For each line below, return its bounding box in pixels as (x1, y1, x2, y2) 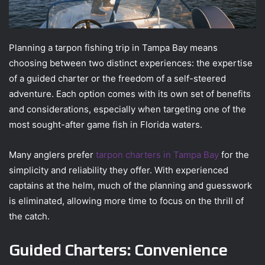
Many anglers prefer (9, 149, 96, 161)
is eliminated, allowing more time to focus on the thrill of (9, 195, 244, 207)
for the (219, 149, 249, 161)
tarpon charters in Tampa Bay (96, 149, 219, 161)
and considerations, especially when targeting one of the (9, 104, 246, 115)
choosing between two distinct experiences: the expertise (9, 57, 253, 69)
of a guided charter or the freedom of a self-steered (9, 73, 226, 85)
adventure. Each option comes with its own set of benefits (9, 88, 251, 100)
